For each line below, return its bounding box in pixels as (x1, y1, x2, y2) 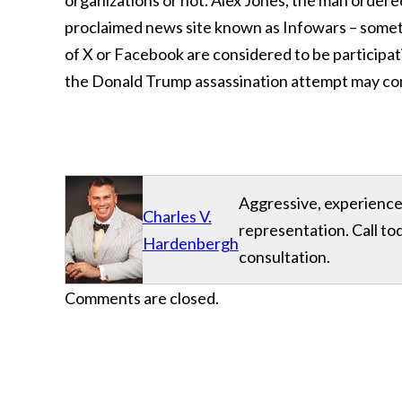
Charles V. (142, 206, 212, 226)
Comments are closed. (65, 288, 219, 308)
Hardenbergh (142, 233, 239, 253)
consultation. (238, 247, 330, 267)
